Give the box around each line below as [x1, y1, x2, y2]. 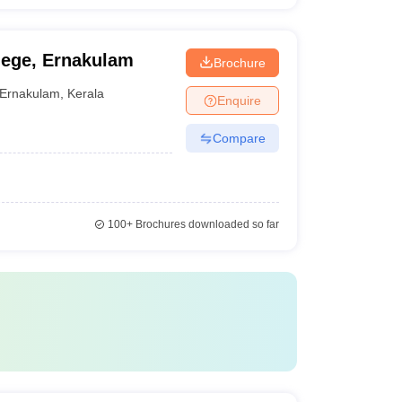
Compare [212, 130, 266, 145]
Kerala [67, 85, 105, 100]
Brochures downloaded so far [132, 218, 279, 231]
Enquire [216, 92, 261, 108]
